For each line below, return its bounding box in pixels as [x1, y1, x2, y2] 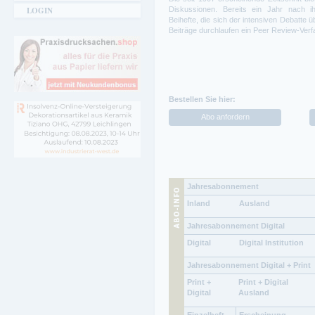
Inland [187, 198, 210, 207]
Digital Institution [239, 238, 304, 247]
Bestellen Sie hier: [169, 95, 236, 103]
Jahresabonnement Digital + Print [187, 260, 311, 269]
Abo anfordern [200, 112, 250, 121]
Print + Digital [238, 277, 288, 286]
